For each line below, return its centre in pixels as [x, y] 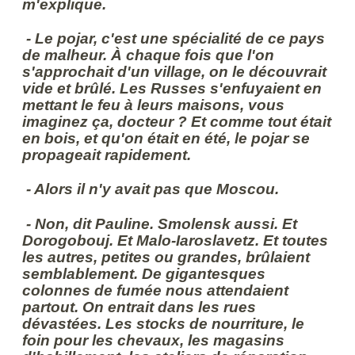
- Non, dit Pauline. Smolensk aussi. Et [160, 223]
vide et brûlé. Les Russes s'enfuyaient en [172, 89]
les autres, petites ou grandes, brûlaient [166, 257]
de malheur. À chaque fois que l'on [149, 55]
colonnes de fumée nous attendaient [156, 290]
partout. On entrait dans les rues [139, 307]
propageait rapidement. [107, 155]
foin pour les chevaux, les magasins [154, 340]
